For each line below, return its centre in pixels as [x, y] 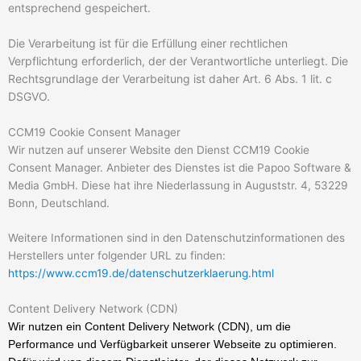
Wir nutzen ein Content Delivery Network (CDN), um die [149, 327]
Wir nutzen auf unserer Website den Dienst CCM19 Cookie [159, 149]
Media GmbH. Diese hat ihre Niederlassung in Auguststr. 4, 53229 [178, 185]
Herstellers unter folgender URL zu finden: [117, 256]
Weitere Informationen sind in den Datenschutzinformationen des [176, 238]
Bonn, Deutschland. [59, 203]
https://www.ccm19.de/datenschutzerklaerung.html [141, 274]
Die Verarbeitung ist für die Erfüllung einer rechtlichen [148, 43]
